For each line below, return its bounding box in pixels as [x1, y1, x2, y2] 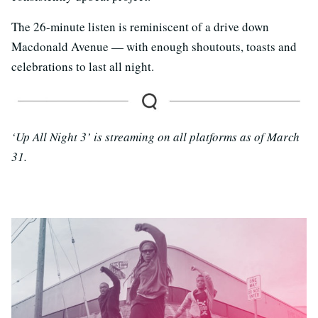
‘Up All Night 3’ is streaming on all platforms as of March [11, 128, 300, 146]
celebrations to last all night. [11, 58, 154, 75]
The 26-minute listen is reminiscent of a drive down [11, 18, 269, 35]
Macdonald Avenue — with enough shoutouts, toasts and [11, 38, 297, 55]
